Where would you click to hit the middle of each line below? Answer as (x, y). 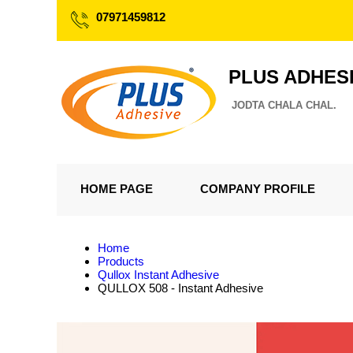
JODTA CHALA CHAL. (284, 105)
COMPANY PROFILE (258, 189)
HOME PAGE (117, 189)
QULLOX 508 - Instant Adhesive (180, 288)
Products (121, 261)
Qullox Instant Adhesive (158, 275)
